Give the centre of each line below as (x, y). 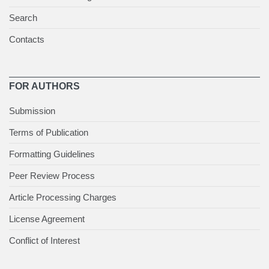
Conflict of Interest (44, 240)
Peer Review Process (52, 176)
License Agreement (47, 219)
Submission (32, 111)
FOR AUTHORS (44, 86)
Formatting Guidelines (52, 154)
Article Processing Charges (63, 197)
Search (23, 18)
